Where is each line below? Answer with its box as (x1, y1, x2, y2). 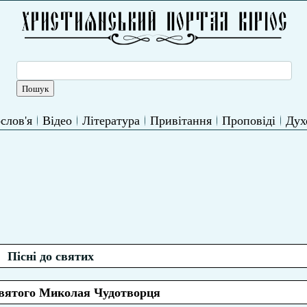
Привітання (149, 112, 212, 128)
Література (82, 112, 140, 128)
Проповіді (221, 112, 275, 128)
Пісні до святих (7, 247, 94, 265)
